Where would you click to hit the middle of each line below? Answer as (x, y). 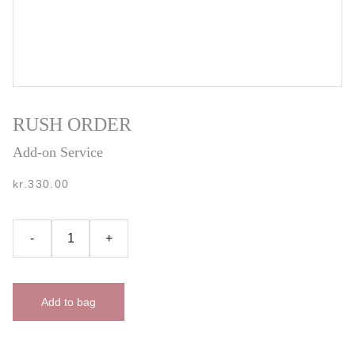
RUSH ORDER (72, 124)
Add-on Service (58, 152)
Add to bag (69, 302)
